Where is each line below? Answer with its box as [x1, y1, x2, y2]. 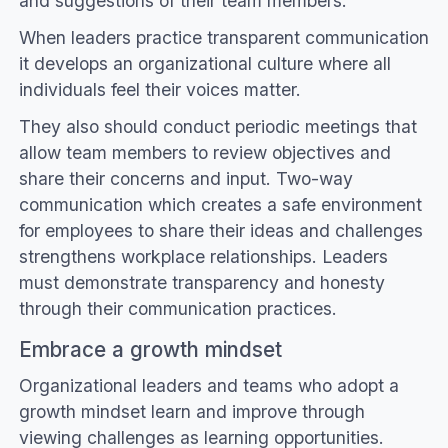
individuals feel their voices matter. [18, 78, 301, 100]
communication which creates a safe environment [18, 193, 422, 215]
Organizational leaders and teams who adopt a [18, 375, 399, 397]
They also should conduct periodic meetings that [18, 115, 417, 137]
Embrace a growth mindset [18, 337, 288, 363]
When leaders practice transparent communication [18, 26, 429, 48]
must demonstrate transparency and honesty [18, 271, 385, 293]
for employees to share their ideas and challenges [18, 219, 423, 241]
